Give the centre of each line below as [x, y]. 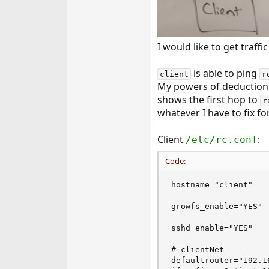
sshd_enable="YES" [212, 228]
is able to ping [225, 73]
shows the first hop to [208, 100]
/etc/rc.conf [221, 140]
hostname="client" [212, 185]
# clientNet [197, 249]
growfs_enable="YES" [216, 206]
